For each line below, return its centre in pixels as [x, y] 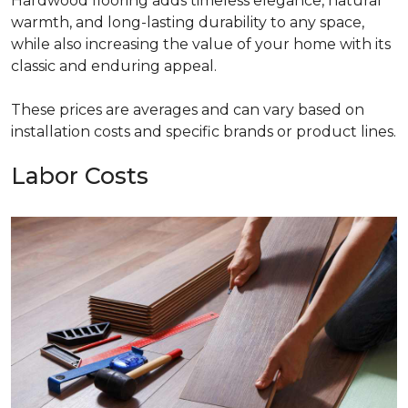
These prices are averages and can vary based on [188, 109]
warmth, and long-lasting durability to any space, [188, 22]
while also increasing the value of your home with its [201, 44]
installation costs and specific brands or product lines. [204, 131]
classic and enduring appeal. [114, 66]
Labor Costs [80, 175]
